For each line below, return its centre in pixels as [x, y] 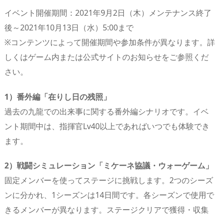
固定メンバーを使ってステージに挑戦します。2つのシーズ [109, 180]
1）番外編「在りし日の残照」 [58, 96]
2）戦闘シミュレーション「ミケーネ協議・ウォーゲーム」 [109, 166]
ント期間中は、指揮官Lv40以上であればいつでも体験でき [107, 126]
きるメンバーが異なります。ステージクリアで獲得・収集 [107, 210]
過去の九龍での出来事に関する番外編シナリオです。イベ [107, 111]
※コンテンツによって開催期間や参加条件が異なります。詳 [110, 42]
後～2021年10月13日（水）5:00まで [69, 27]
